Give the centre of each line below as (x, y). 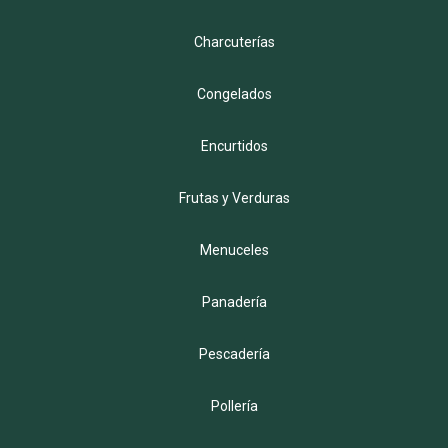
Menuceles (234, 250)
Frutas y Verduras (234, 198)
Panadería (234, 302)
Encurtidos (234, 146)
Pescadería (234, 354)
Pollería (234, 406)
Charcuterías (234, 42)
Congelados (234, 94)
